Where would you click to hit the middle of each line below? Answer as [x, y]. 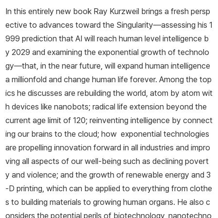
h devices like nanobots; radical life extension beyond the [106, 107]
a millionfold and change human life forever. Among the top [109, 80]
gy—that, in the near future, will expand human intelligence [108, 66]
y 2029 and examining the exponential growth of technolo [107, 52]
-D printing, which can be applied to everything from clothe [109, 189]
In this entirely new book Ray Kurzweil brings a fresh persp [108, 11]
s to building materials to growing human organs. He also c [108, 202]
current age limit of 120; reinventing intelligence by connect [109, 120]
